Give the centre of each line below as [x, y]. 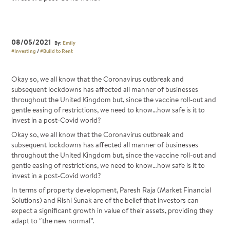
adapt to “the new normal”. [53, 221]
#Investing [24, 51]
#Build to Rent [57, 51]
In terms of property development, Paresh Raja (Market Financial [111, 190]
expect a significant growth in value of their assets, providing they [112, 211]
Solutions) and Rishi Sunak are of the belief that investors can [105, 200]
